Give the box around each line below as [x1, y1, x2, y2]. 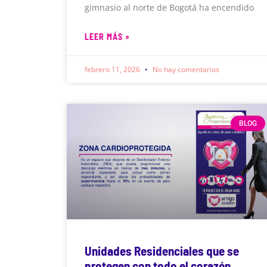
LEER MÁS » [85, 31, 130, 42]
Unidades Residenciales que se [85, 243, 239, 259]
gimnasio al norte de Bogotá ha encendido [85, 1, 254, 13]
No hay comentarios [151, 64, 219, 74]
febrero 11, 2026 [85, 64, 142, 74]
